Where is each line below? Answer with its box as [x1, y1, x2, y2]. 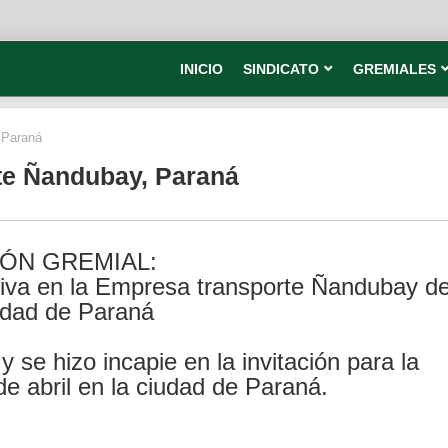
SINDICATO [243, 61, 319, 77]
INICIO [180, 61, 223, 77]
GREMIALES [353, 61, 436, 77]
